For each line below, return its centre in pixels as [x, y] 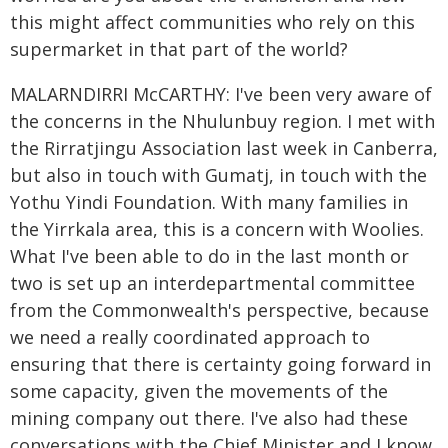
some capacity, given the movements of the [199, 391]
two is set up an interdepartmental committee [212, 283]
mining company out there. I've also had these [209, 418]
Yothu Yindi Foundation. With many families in [209, 202]
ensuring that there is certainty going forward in [220, 364]
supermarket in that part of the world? [179, 49]
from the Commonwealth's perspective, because [219, 310]
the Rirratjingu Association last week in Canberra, [224, 148]
